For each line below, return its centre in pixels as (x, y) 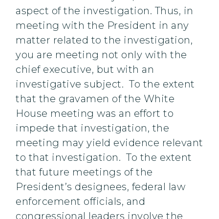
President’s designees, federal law (100, 187)
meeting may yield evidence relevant (109, 143)
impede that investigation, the (92, 128)
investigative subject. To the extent (105, 84)
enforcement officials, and (80, 202)
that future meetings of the (84, 172)
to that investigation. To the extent (104, 158)
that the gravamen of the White (95, 99)
